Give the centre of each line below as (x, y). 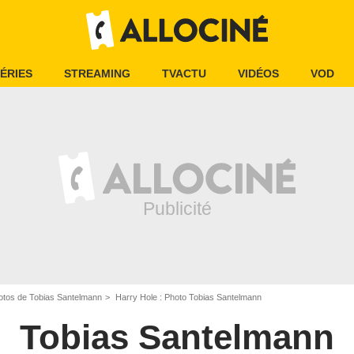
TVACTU (184, 73)
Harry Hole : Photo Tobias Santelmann (187, 297)
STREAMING (97, 73)
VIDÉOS (258, 73)
